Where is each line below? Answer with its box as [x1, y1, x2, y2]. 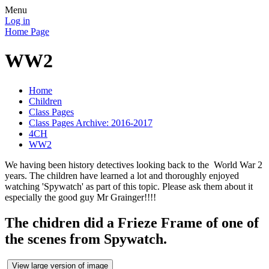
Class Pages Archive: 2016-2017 [29, 117, 153, 128]
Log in [5, 16, 30, 26]
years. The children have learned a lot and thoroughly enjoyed [5, 170, 239, 181]
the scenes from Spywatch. [5, 231, 167, 247]
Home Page [5, 26, 49, 37]
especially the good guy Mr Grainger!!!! [5, 192, 156, 202]
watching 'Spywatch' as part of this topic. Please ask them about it [5, 181, 253, 192]
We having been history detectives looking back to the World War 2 [5, 159, 262, 170]
